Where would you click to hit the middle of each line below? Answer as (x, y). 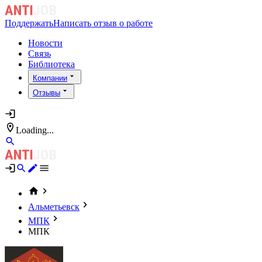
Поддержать (29, 23)
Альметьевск (54, 207)
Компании (50, 78)
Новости (45, 43)
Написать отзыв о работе (103, 23)
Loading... (35, 130)
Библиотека (51, 64)
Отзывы (46, 93)
